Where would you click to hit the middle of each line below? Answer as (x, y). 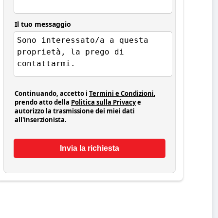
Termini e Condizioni (121, 93)
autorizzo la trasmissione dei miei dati (75, 111)
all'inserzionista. (41, 119)
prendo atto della (43, 102)
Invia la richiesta (90, 148)
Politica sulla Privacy (103, 102)
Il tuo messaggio (43, 24)
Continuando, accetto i (52, 93)
